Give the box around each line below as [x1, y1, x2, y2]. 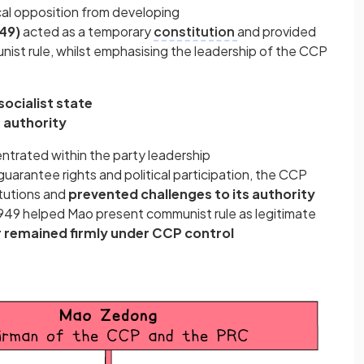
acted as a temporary [20, 23, 154, 40]
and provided [237, 23, 316, 40]
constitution [154, 23, 237, 40]
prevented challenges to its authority [68, 185, 315, 202]
